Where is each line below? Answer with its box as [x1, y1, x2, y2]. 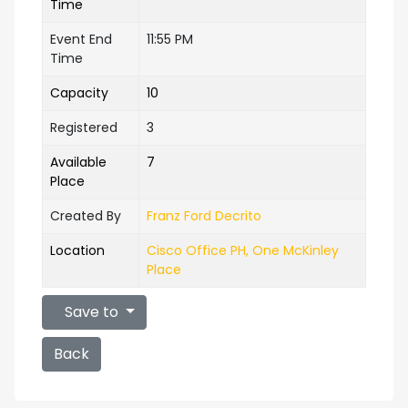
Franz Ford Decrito [147, 207, 261, 225]
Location [50, 241, 105, 260]
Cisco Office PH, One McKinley [147, 241, 339, 260]
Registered [50, 118, 117, 137]
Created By [50, 207, 121, 225]
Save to [61, 301, 122, 322]
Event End [50, 30, 112, 48]
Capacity [50, 84, 108, 102]
